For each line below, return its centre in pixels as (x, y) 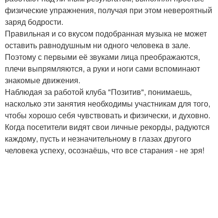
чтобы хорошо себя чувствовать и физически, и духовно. (108, 115)
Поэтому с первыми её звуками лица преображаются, (102, 57)
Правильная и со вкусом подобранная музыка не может (106, 34)
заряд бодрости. (34, 22)
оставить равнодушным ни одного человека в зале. (98, 45)
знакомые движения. (43, 80)
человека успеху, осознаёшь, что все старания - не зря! (105, 150)
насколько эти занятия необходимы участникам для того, (108, 104)
